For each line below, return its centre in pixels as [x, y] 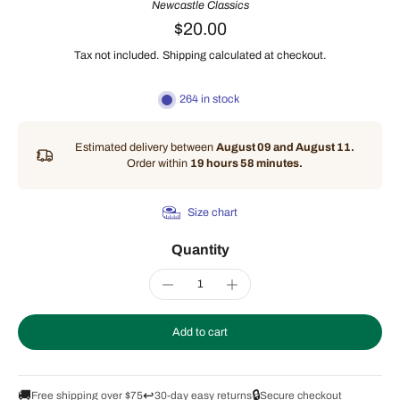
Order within [158, 163]
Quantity [200, 250]
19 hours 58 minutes [244, 163]
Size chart [212, 212]
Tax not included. [117, 55]
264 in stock [209, 99]
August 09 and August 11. [285, 147]
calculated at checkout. [267, 55]
